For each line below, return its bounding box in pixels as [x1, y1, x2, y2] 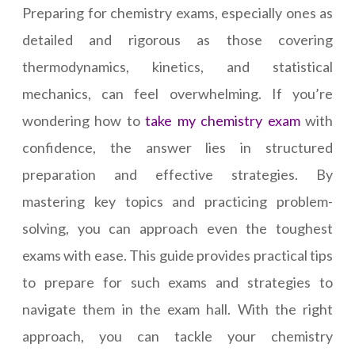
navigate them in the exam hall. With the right [22, 300, 333, 319]
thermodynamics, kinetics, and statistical [22, 58, 333, 76]
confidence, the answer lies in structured [22, 139, 333, 157]
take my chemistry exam [145, 112, 300, 130]
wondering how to [22, 112, 146, 130]
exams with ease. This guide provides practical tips [22, 246, 333, 265]
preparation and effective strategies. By [22, 166, 333, 184]
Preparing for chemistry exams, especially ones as [22, 4, 333, 22]
